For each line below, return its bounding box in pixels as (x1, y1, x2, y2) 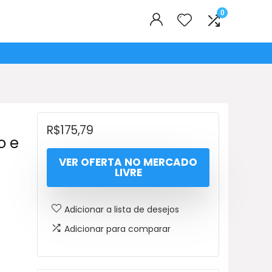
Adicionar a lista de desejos (64, 203, 179, 216)
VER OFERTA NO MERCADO (59, 154, 197, 169)
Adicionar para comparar (64, 222, 171, 235)
